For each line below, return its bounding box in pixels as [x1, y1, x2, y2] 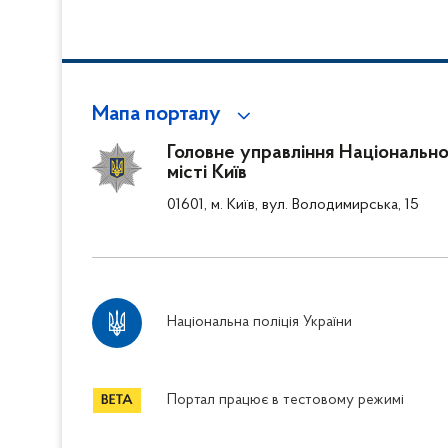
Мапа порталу [92, 104, 221, 126]
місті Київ [167, 163, 247, 183]
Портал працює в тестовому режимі [167, 392, 404, 408]
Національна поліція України [167, 315, 352, 330]
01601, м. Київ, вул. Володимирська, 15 [167, 197, 419, 213]
